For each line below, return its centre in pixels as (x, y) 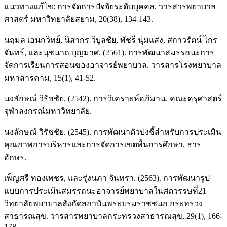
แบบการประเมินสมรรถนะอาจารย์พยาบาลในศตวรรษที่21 (105, 191)
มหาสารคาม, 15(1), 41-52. (50, 78)
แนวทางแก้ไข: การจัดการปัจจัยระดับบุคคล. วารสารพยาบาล (110, 7)
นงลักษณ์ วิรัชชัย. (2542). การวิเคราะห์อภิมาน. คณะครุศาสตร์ (113, 99)
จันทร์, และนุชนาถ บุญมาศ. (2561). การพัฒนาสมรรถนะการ (109, 53)
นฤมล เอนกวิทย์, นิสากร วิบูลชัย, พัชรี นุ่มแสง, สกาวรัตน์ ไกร (111, 40)
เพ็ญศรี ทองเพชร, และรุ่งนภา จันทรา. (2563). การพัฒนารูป (107, 178)
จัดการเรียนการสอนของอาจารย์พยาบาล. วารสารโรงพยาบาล (113, 65)
